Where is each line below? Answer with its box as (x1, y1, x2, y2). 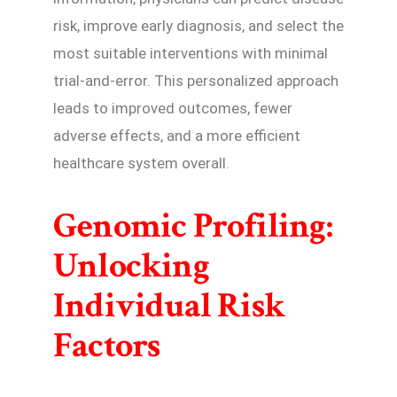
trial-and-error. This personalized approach (53, 71, 339, 90)
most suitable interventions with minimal (53, 43, 328, 62)
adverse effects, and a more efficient (53, 126, 300, 144)
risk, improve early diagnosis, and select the (53, 16, 344, 35)
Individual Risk (53, 282, 285, 329)
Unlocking (53, 242, 209, 289)
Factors (53, 322, 160, 369)
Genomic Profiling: (53, 202, 332, 249)
